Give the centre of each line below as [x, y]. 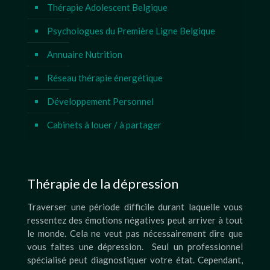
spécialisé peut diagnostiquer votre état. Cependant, [135, 260]
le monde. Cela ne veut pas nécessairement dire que [135, 233]
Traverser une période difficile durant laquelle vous [135, 207]
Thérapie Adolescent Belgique [107, 7]
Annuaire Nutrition [85, 54]
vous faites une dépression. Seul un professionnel [135, 246]
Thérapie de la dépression [103, 184]
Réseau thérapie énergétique [105, 78]
